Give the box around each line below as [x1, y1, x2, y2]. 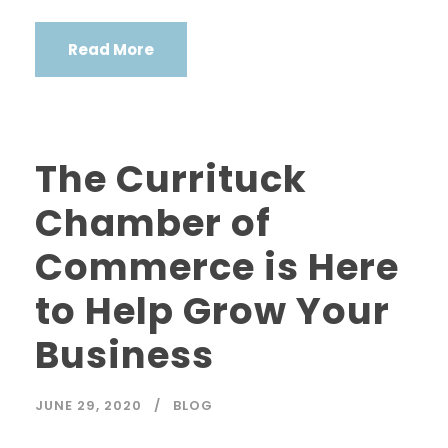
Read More [68, 38, 154, 60]
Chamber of [35, 196, 271, 249]
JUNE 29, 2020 [35, 395, 142, 415]
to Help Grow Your [35, 284, 390, 337]
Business [35, 328, 214, 381]
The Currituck [35, 152, 307, 205]
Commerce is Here [35, 240, 399, 293]
